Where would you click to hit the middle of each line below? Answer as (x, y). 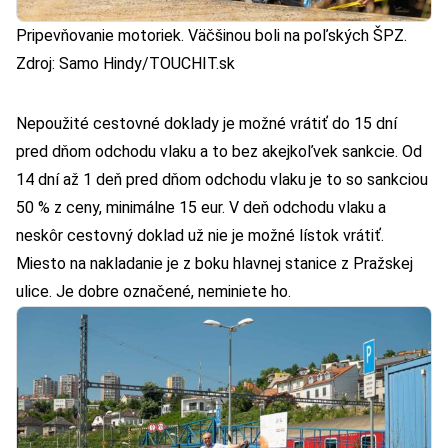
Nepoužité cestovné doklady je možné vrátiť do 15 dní (206, 123)
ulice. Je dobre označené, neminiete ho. (153, 291)
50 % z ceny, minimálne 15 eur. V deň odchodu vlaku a (201, 207)
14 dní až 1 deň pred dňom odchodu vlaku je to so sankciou (222, 179)
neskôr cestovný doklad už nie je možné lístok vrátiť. (200, 235)
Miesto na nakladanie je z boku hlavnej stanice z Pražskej (214, 263)
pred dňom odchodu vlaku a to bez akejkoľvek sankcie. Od (219, 151)
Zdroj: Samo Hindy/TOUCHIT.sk (125, 63)
